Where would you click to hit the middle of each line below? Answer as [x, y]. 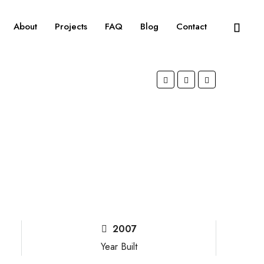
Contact [192, 27]
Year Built [119, 247]
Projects [71, 27]
